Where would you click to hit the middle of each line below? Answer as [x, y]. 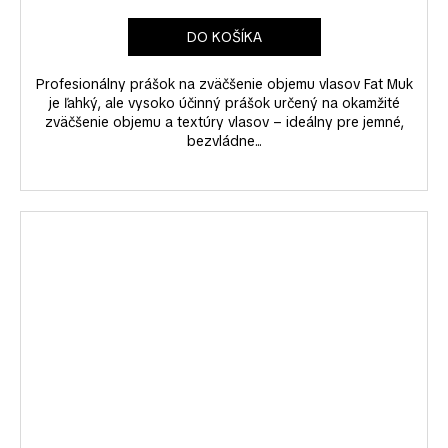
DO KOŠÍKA [224, 36]
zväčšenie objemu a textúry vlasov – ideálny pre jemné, [224, 121]
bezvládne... [224, 140]
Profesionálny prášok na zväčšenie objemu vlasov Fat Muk [224, 83]
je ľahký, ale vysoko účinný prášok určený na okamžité [224, 102]
